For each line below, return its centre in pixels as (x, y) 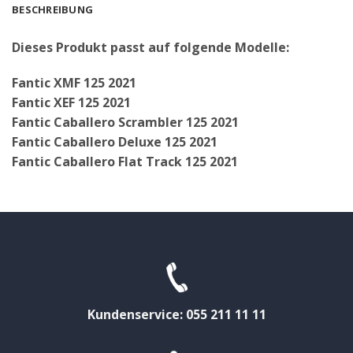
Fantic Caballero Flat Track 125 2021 (125, 162)
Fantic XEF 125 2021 (71, 103)
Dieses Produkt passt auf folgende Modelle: (150, 47)
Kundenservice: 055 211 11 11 (176, 314)
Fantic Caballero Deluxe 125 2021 (115, 142)
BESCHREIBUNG (53, 9)
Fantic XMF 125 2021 (74, 83)
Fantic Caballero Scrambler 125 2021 (125, 123)
